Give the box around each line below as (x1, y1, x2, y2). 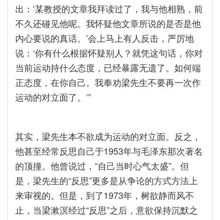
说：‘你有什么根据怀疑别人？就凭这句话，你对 (15, 46, 203, 59)
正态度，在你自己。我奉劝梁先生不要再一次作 (15, 76, 201, 88)
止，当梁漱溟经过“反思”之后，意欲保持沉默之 (15, 203, 198, 216)
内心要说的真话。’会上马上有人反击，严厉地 (15, 31, 194, 44)
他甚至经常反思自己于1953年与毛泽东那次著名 (15, 144, 203, 157)
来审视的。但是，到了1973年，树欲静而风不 (15, 189, 194, 201)
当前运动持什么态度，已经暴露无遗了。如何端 (15, 61, 201, 74)
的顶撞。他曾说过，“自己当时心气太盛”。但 (15, 159, 189, 172)
